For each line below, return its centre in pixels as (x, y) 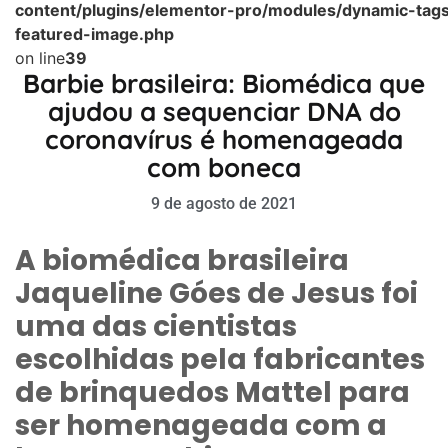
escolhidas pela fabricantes (220, 359)
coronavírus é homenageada (224, 139)
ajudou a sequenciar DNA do (224, 111)
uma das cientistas (156, 326)
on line (40, 57)
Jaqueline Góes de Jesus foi (216, 293)
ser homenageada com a (201, 425)
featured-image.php (94, 33)
